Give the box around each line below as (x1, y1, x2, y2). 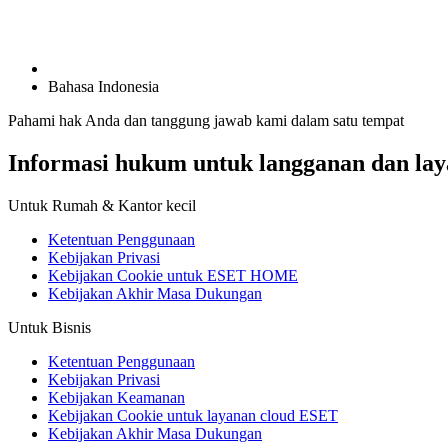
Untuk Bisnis (8, 318, 91, 336)
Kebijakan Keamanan (48, 388, 185, 406)
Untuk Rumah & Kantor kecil (8, 196, 196, 214)
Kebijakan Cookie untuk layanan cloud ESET (48, 406, 338, 424)
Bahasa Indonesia (48, 78, 159, 95)
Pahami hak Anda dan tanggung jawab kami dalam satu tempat (8, 112, 404, 129)
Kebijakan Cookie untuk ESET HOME (48, 266, 298, 284)
